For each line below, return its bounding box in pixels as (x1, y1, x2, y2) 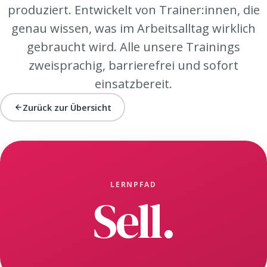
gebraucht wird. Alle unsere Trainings (27, 39, 240, 55)
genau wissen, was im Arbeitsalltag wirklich (11, 20, 256, 36)
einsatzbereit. (95, 76, 172, 92)
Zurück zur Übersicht (22, 101, 111, 113)
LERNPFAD (110, 179, 157, 190)
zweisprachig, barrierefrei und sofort (29, 57, 238, 73)
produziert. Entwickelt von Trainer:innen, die (7, 2, 260, 18)
